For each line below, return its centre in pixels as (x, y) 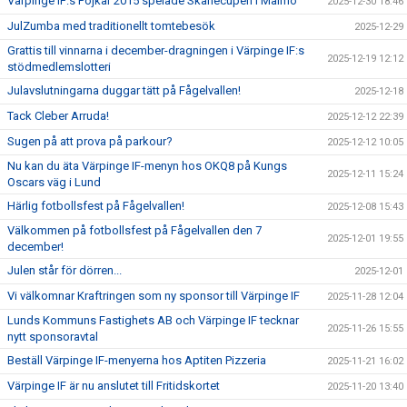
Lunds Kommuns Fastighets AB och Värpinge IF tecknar (153, 320)
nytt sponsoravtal (53, 337)
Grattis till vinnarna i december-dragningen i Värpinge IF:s (156, 50)
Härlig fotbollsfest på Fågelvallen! (96, 206)
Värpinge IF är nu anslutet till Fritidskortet (114, 386)
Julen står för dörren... (65, 270)
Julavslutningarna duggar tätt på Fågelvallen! (124, 90)
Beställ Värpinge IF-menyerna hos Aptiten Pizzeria (137, 360)
